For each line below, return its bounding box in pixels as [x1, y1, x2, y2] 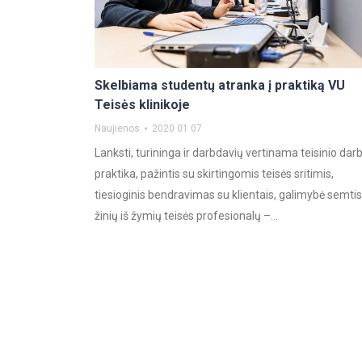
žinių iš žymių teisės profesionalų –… [95, 209, 278, 222]
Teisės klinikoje [95, 97, 190, 112]
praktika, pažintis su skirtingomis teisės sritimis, [95, 167, 334, 180]
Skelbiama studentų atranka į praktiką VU [95, 78, 345, 93]
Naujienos [95, 123, 140, 134]
